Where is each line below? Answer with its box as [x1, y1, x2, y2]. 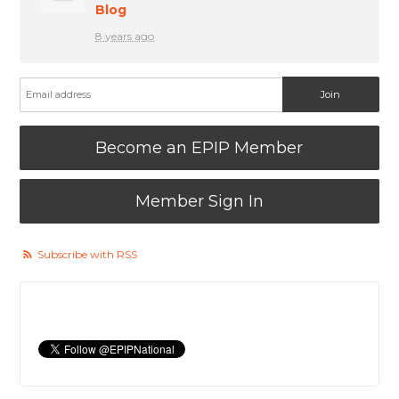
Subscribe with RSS [37, 247, 138, 261]
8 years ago [95, 28, 155, 43]
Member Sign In [134, 191, 264, 211]
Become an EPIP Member [95, 137, 304, 158]
